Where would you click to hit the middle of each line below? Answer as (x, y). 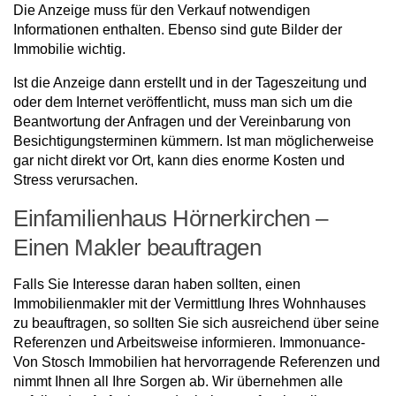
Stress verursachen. (76, 180)
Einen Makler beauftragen (137, 248)
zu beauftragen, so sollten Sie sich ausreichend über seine (196, 324)
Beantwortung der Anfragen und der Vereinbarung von (182, 122)
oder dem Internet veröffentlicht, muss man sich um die (183, 103)
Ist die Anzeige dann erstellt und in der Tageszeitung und (190, 83)
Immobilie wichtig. (69, 49)
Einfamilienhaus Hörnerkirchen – (171, 219)
